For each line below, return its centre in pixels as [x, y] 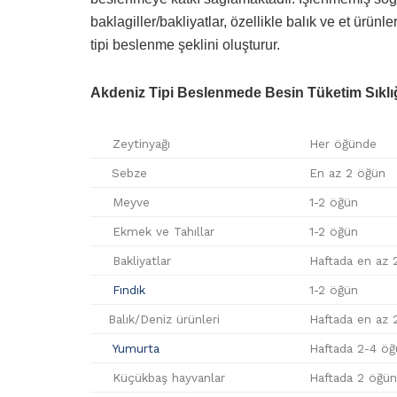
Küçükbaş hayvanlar [167, 377]
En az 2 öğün [347, 172]
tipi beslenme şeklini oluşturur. [185, 44]
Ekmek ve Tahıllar [161, 231]
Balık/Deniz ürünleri [164, 319]
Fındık [129, 289]
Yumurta [136, 348]
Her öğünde [343, 143]
